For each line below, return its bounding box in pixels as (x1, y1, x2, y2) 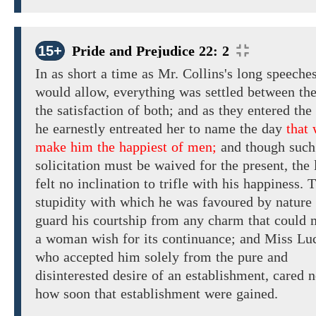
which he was (120, 194, 198, 210)
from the (183, 249, 233, 265)
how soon (35, 286, 95, 302)
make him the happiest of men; (35, 139, 217, 155)
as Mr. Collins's (142, 66, 233, 82)
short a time (63, 66, 142, 82)
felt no (35, 176, 78, 192)
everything (114, 84, 175, 100)
